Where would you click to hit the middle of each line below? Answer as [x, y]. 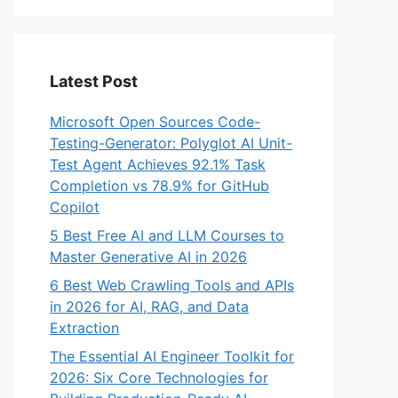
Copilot [75, 207]
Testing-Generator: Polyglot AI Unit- [171, 143]
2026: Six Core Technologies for [159, 378]
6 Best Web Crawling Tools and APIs [172, 285]
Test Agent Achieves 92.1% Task [158, 164]
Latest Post [94, 81]
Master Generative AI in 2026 [148, 257]
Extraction [84, 328]
